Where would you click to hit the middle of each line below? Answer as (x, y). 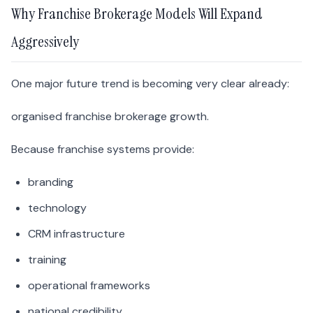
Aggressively (45, 42)
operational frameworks (89, 286)
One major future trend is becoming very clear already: (150, 84)
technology (57, 208)
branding (51, 182)
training (47, 260)
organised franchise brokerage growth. (110, 117)
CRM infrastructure (77, 234)
